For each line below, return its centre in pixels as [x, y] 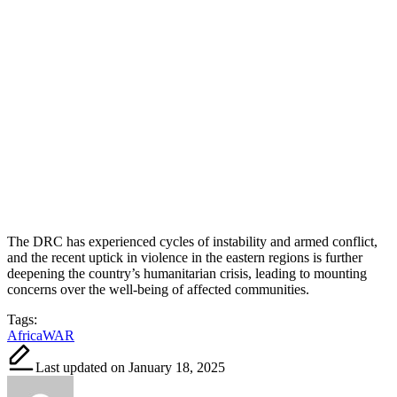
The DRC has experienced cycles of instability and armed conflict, [192, 241]
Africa [25, 335]
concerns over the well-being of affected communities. [158, 289]
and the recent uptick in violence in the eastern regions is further [185, 257]
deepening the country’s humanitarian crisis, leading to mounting [187, 273]
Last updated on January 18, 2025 [130, 367]
